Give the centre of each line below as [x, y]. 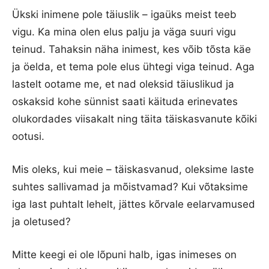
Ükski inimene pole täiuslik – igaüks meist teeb [124, 14]
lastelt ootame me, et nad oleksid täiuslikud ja [123, 84]
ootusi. [28, 136]
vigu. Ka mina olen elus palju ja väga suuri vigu [124, 32]
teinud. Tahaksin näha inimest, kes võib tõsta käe [131, 49]
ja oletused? [41, 221]
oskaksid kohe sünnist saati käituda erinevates [125, 101]
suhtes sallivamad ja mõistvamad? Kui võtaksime [130, 186]
